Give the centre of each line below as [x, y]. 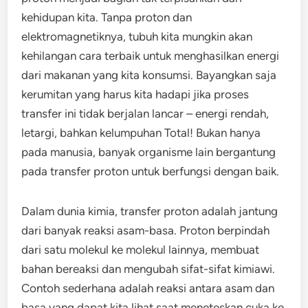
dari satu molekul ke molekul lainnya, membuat [141, 250]
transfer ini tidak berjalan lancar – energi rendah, [145, 113]
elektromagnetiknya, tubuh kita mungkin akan [137, 36]
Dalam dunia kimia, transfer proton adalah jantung [150, 211]
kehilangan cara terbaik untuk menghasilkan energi [151, 56]
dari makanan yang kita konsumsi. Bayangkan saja [149, 75]
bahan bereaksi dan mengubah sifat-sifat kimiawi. [148, 269]
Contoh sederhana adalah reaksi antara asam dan [148, 288]
